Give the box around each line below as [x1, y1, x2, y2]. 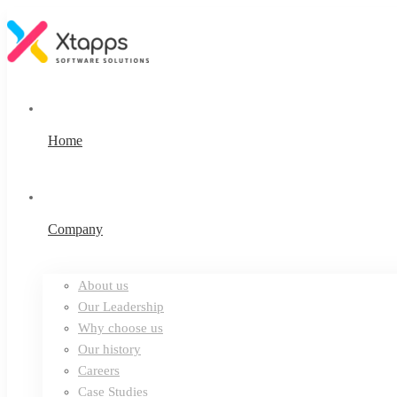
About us [78, 278, 128, 292]
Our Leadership [78, 300, 164, 314]
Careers [78, 363, 120, 378]
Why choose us [78, 321, 163, 335]
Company [48, 222, 103, 237]
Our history [78, 342, 141, 356]
